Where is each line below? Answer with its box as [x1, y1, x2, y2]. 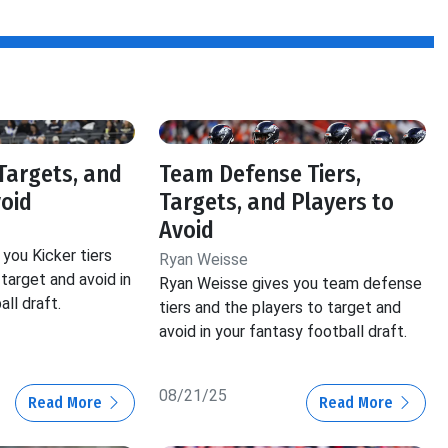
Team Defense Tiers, [159, 160, 362, 189]
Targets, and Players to [159, 188, 395, 217]
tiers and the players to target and [159, 298, 402, 318]
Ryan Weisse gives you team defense [159, 274, 423, 294]
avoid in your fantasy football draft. [159, 322, 408, 342]
